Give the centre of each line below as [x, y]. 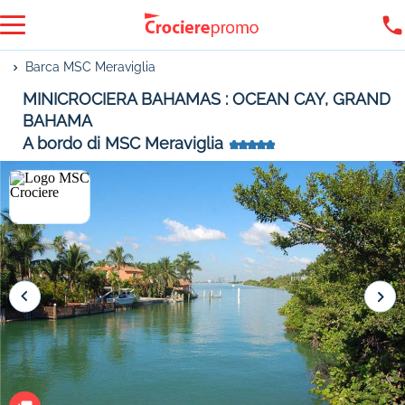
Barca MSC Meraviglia [90, 67]
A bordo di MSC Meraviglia [123, 143]
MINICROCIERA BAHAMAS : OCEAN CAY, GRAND [207, 99]
